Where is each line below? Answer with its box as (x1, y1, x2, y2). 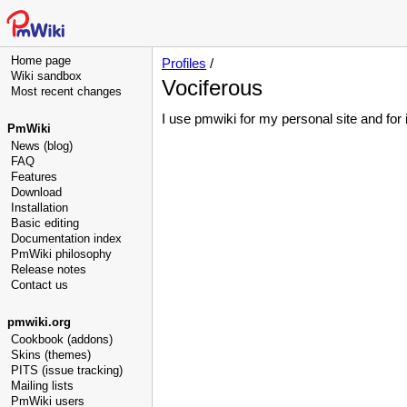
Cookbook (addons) (11, 333, 113, 346)
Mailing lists (11, 379, 74, 392)
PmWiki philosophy (11, 247, 112, 261)
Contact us (11, 278, 68, 292)
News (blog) (11, 139, 73, 153)
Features (11, 170, 57, 184)
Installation (11, 201, 68, 214)
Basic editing (11, 216, 79, 230)
